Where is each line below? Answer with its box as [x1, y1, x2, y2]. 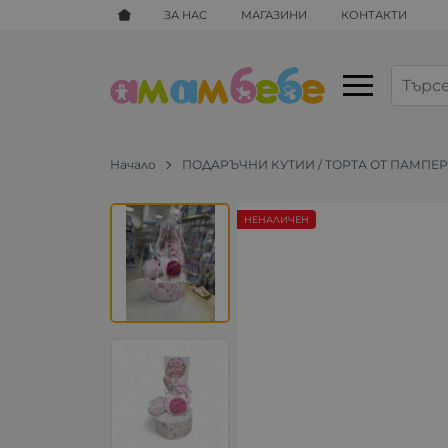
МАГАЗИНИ [241, 7, 308, 22]
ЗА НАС [164, 7, 208, 22]
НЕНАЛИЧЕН [244, 214, 310, 226]
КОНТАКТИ [340, 7, 407, 22]
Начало [110, 156, 157, 172]
